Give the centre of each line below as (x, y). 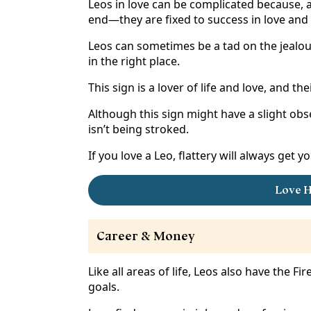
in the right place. (134, 61)
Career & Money (146, 236)
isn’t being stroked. (138, 129)
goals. (104, 287)
